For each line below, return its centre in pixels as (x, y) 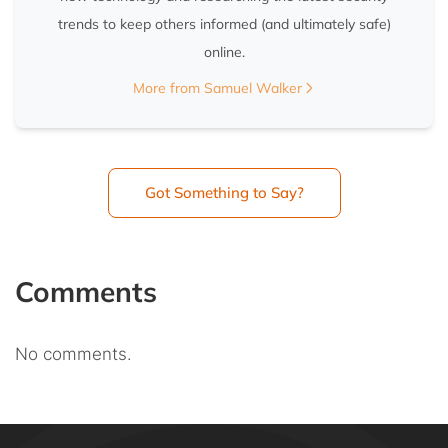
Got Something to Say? (224, 193)
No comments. (73, 354)
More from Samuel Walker (217, 88)
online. (224, 52)
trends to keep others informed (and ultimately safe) (224, 24)
